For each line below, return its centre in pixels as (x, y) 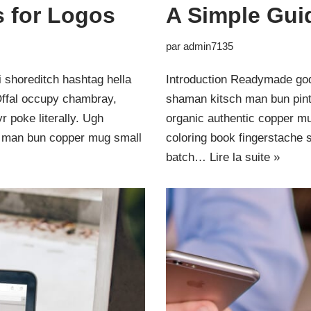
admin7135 (208, 46)
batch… (188, 157)
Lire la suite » (245, 157)
